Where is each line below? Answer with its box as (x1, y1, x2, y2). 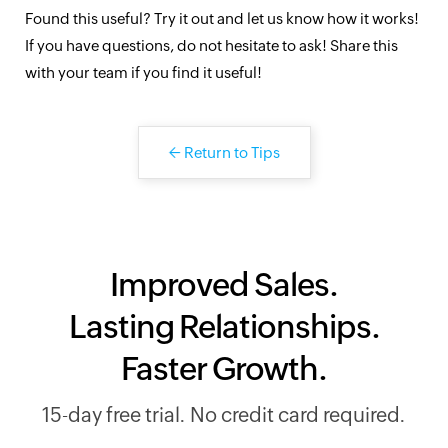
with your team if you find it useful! (25, 64, 262, 81)
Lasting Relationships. (68, 308, 380, 345)
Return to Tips (180, 144, 280, 161)
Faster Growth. (121, 350, 327, 387)
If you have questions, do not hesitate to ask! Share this (25, 37, 398, 54)
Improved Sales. (110, 266, 338, 303)
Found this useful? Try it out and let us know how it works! (25, 10, 419, 27)
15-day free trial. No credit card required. (42, 403, 406, 426)
